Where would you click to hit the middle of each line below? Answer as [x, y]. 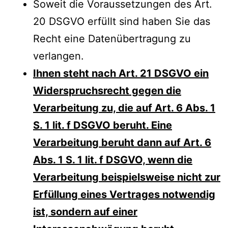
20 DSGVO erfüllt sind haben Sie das [122, 21]
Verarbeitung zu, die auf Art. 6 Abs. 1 [124, 108]
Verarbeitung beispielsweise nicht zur [127, 177]
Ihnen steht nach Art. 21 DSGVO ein [121, 73]
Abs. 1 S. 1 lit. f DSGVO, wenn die [113, 160]
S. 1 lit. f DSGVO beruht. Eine [103, 125]
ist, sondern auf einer [85, 211]
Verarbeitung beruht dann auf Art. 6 [122, 142]
